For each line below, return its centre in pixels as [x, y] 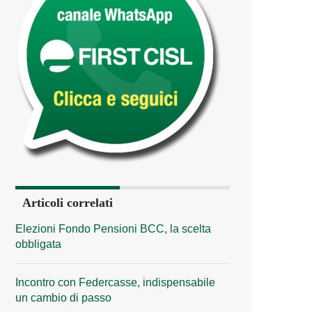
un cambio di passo [63, 297]
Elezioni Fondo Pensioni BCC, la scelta [113, 228]
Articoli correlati [68, 202]
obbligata [38, 244]
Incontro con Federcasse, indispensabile [115, 282]
